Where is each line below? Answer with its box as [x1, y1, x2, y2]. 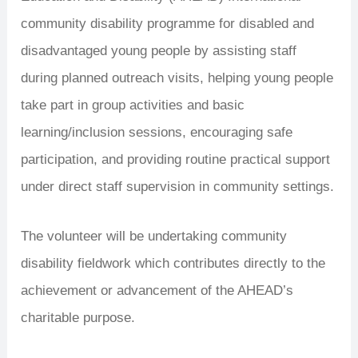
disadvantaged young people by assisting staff [21, 43, 297, 59]
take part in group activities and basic [21, 97, 245, 113]
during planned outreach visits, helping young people [21, 70, 334, 86]
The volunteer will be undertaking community [21, 228, 288, 244]
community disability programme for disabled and [21, 16, 315, 32]
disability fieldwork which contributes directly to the [21, 255, 326, 271]
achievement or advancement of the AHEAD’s [21, 282, 294, 298]
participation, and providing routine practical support [21, 152, 331, 168]
